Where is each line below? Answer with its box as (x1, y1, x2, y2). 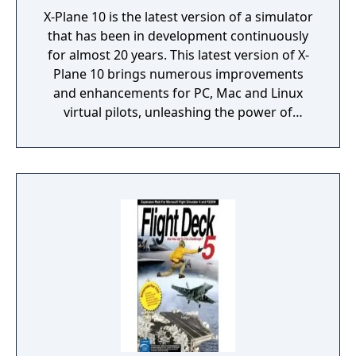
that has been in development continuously (48, 27, 308, 44)
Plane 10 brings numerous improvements (52, 65, 304, 83)
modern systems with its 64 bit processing (51, 122, 305, 140)
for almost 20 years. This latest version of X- (47, 46, 309, 64)
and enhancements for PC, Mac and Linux (53, 84, 303, 102)
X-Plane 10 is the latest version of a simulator (43, 8, 313, 25)
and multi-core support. (106, 141, 250, 159)
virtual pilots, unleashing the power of (64, 103, 292, 121)
